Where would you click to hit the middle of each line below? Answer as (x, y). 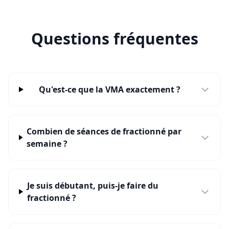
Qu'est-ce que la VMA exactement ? (109, 89)
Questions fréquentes (114, 39)
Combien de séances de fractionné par (104, 131)
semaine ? (47, 144)
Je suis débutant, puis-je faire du (93, 186)
